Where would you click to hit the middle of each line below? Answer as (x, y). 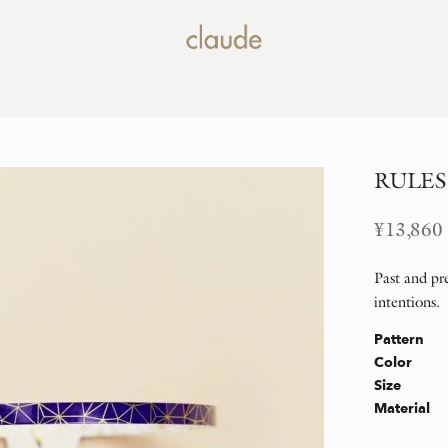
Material (402, 409)
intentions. (407, 302)
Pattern (399, 340)
